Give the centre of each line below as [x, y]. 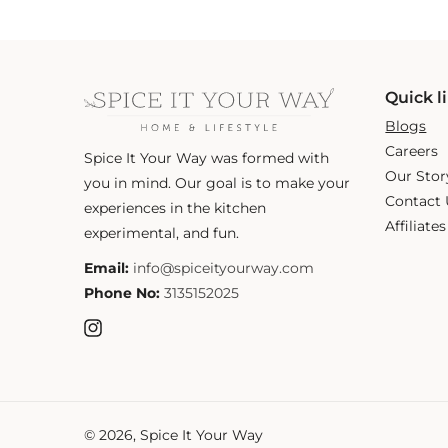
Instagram [116, 338]
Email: [108, 268]
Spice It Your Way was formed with [206, 158]
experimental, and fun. [161, 233]
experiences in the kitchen [174, 208]
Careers [412, 151]
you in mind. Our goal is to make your [216, 183]
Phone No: [121, 293]
